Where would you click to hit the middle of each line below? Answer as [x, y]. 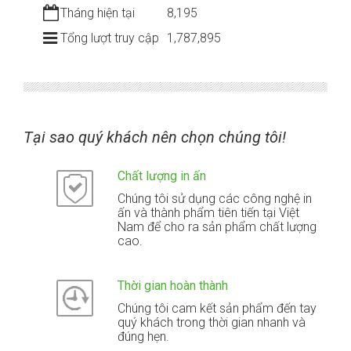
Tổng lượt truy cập [110, 38]
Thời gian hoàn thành [173, 285]
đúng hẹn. [144, 336]
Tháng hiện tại [98, 13]
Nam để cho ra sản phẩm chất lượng [217, 226]
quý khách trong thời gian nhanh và [212, 322]
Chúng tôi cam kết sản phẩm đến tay [217, 308]
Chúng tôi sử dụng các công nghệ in [215, 198]
